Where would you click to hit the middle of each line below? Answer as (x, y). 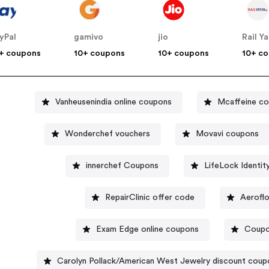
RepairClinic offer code (150, 197)
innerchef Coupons (122, 165)
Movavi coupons (228, 134)
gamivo (89, 38)
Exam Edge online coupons (147, 229)
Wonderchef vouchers (108, 134)
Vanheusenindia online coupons (114, 102)
